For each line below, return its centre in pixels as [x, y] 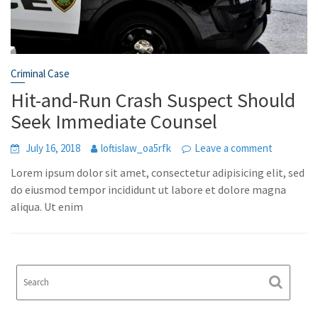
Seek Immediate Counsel [114, 121]
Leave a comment [234, 148]
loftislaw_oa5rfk [136, 148]
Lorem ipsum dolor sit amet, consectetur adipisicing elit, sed [158, 172]
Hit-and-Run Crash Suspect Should [153, 100]
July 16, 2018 [53, 148]
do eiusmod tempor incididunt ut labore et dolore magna [149, 189]
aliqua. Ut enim [47, 206]
